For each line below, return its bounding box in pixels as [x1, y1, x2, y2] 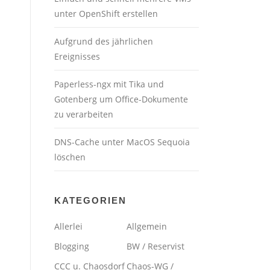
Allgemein [127, 221, 167, 233]
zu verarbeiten [54, 108, 113, 121]
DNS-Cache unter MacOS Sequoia [54, 136, 190, 148]
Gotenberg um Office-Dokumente [54, 93, 188, 105]
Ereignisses [54, 51, 100, 63]
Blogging [54, 240, 89, 253]
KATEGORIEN [54, 195, 127, 206]
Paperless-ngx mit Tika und [54, 78, 164, 90]
